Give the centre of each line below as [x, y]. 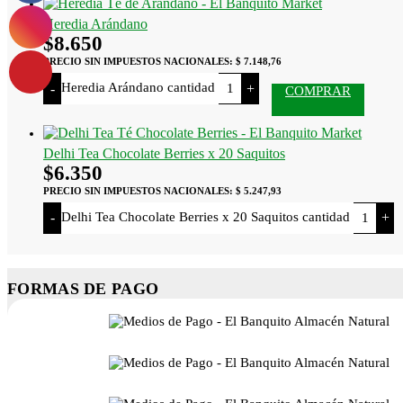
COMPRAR [318, 91]
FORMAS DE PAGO [83, 288]
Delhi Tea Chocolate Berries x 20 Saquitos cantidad [206, 216]
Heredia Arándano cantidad [138, 88]
